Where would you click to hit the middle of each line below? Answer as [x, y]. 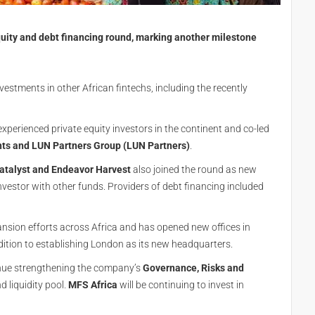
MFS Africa [93, 285]
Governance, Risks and [193, 268]
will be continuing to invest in [181, 285]
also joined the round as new [194, 169]
